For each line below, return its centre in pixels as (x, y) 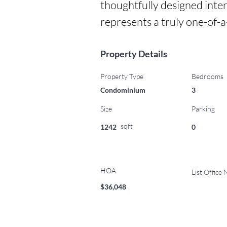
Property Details (134, 54)
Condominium (123, 90)
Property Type (122, 76)
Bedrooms (207, 76)
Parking (203, 109)
